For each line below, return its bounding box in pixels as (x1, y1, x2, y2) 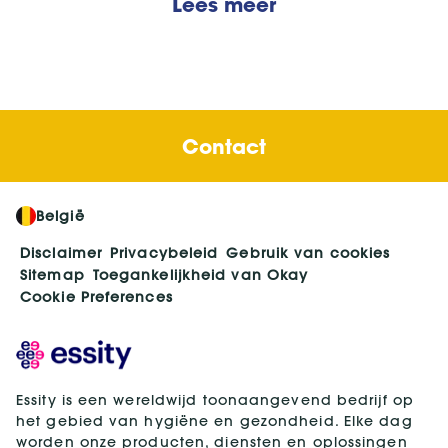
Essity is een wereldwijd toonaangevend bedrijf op (16, 391, 414, 410)
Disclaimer (20, 244, 102, 263)
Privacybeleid (110, 244, 219, 263)
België (36, 207, 85, 226)
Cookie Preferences (20, 288, 173, 307)
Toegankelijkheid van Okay (92, 266, 309, 285)
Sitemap (20, 266, 85, 285)
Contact (182, 133, 266, 160)
